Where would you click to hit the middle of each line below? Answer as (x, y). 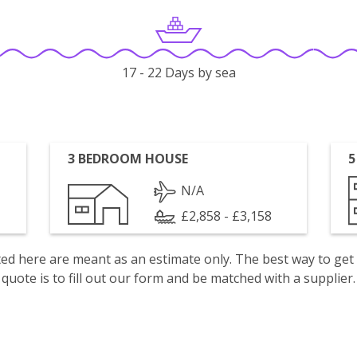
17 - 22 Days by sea (178, 73)
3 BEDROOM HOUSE (128, 159)
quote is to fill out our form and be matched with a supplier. (178, 278)
